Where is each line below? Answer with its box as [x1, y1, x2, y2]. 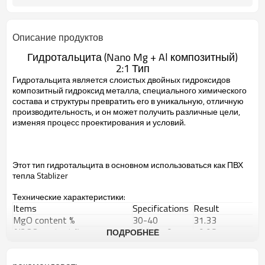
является [72, 73, 108, 86]
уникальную [157, 95, 203, 107]
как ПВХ [214, 159, 243, 171]
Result [193, 201, 219, 215]
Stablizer [37, 169, 68, 182]
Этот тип [12, 159, 45, 171]
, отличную [203, 95, 244, 107]
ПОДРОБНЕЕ [106, 226, 159, 238]
